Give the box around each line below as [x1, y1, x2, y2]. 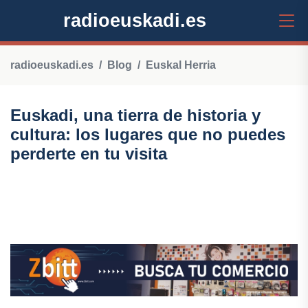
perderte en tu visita [10, 144, 167, 163]
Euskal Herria [146, 59, 216, 71]
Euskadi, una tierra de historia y [10, 106, 261, 124]
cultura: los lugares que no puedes [10, 125, 285, 144]
